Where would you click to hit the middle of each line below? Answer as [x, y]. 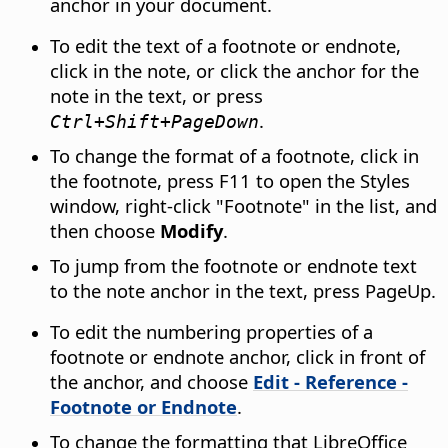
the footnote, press [134, 181]
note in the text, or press [156, 96]
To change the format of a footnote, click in [234, 156]
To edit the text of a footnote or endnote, [225, 46]
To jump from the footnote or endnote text [233, 266]
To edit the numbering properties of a [211, 332]
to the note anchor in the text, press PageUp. [243, 291]
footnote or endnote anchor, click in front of [237, 357]
